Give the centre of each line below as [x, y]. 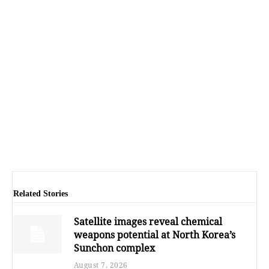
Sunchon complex [114, 248]
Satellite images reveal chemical [148, 221]
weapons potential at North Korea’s [154, 234]
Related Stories [41, 193]
